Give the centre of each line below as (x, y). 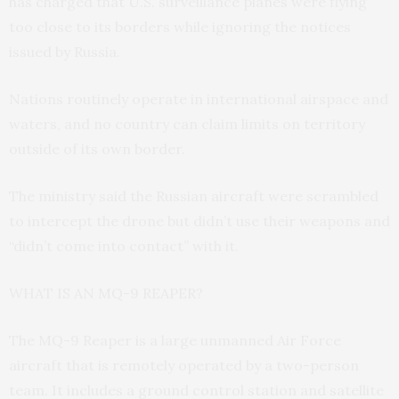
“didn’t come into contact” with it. (124, 246)
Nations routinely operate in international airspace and (199, 99)
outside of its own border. (97, 149)
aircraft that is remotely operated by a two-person (184, 366)
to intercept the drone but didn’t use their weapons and (199, 221)
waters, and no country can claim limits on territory (187, 124)
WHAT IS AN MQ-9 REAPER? (106, 293)
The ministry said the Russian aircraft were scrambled (194, 196)
